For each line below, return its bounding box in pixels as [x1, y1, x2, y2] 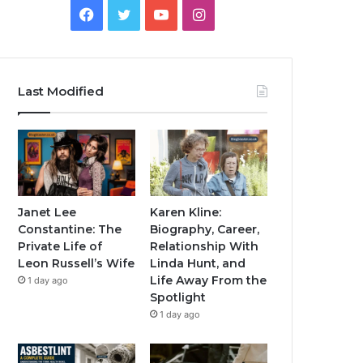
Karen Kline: [150, 204, 222, 220]
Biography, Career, [150, 221, 260, 237]
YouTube [168, 5, 227, 22]
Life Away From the [150, 272, 267, 288]
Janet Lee [18, 204, 77, 220]
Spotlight [150, 289, 207, 305]
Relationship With [150, 238, 259, 254]
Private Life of [18, 238, 103, 254]
